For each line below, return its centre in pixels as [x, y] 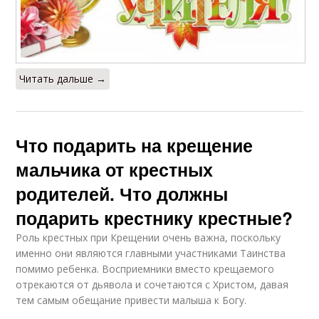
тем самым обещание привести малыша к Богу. [131, 300]
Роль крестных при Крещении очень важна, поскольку [148, 237]
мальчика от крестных [115, 169]
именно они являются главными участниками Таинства [151, 253]
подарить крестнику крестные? [155, 218]
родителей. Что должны [122, 193]
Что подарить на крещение [135, 145]
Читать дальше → [63, 78]
